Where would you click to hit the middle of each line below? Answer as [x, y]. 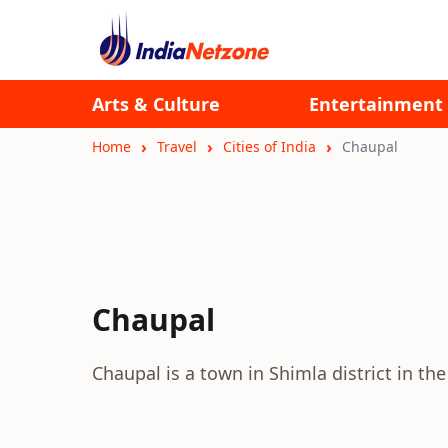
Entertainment [376, 104]
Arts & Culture [156, 104]
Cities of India [269, 146]
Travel [177, 146]
